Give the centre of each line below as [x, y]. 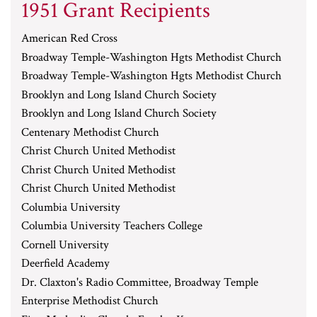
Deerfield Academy [65, 263]
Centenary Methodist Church [90, 132]
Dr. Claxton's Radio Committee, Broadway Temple [140, 282]
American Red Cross [69, 38]
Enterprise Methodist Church [90, 301]
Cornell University [65, 244]
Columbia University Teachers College [112, 226]
